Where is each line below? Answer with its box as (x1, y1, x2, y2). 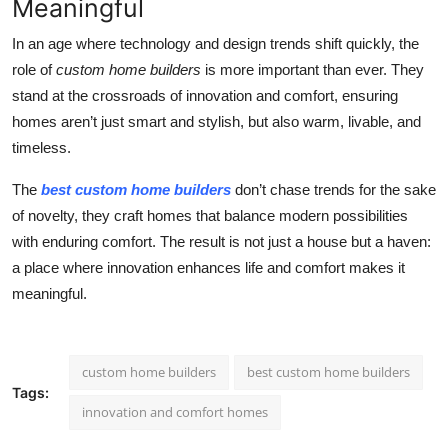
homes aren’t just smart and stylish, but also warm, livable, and (12, 113, 421, 131)
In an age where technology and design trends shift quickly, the (12, 35, 419, 53)
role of (12, 61, 56, 79)
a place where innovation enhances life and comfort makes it (12, 259, 405, 277)
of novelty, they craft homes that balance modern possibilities (12, 207, 408, 225)
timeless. (12, 139, 71, 157)
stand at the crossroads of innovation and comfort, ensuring (12, 87, 398, 105)
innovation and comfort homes (82, 403, 268, 422)
